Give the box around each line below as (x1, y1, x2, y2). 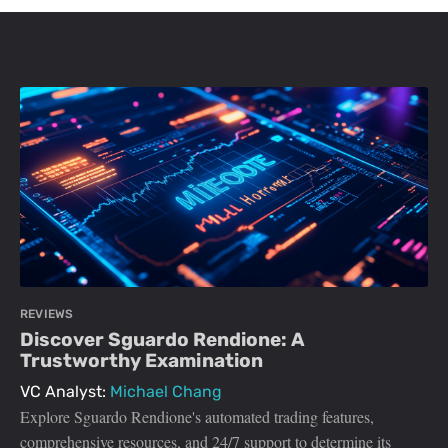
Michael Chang (110, 382, 222, 402)
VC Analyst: (20, 382, 110, 402)
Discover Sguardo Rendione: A (20, 328, 305, 352)
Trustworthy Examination (20, 349, 263, 373)
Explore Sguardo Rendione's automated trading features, (20, 406, 374, 428)
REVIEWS (20, 307, 74, 322)
